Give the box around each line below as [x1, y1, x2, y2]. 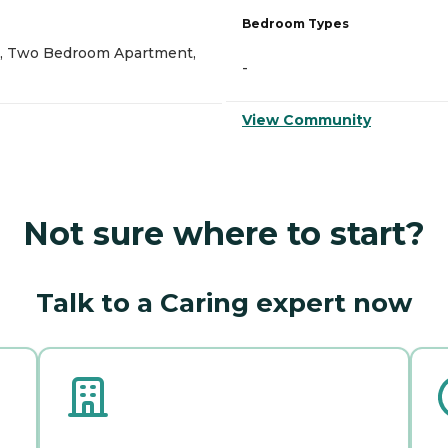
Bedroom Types [242, 15, 349, 31]
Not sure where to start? [23, 213, 425, 253]
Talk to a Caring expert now [36, 286, 412, 319]
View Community [242, 110, 371, 129]
